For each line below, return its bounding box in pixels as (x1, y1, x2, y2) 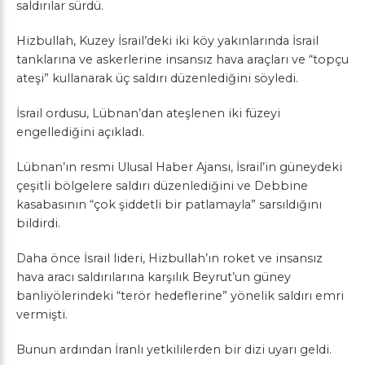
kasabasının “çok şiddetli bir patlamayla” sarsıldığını (16, 196, 322, 212)
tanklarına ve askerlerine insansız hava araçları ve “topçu (16, 51, 349, 67)
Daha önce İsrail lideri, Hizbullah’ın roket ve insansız (16, 250, 323, 266)
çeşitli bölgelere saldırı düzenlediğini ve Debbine (16, 178, 308, 193)
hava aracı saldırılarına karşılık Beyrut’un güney (16, 269, 291, 284)
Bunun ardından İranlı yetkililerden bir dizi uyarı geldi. (16, 341, 332, 357)
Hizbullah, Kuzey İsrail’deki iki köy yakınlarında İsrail (16, 33, 319, 48)
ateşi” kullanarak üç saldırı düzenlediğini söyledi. (16, 70, 298, 86)
